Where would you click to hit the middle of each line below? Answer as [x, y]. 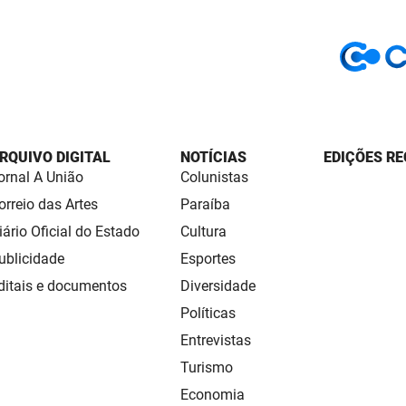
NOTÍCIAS [213, 158]
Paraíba [205, 205]
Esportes [208, 259]
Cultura [203, 232]
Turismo [207, 368]
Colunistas [214, 178]
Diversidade [218, 286]
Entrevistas [216, 341]
